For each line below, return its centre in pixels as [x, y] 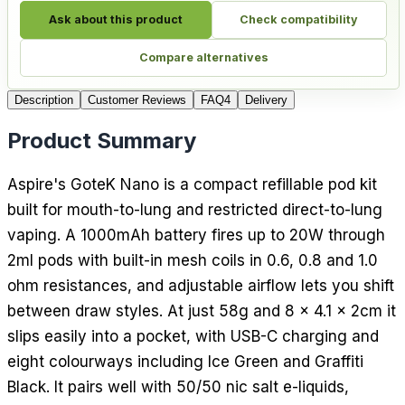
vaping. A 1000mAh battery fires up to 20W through [196, 235]
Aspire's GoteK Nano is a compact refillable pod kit [192, 184]
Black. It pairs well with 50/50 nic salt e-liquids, [178, 386]
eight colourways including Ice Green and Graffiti [185, 361]
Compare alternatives [203, 58]
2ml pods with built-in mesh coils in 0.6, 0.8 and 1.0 [193, 260]
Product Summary [102, 140]
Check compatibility [299, 20]
